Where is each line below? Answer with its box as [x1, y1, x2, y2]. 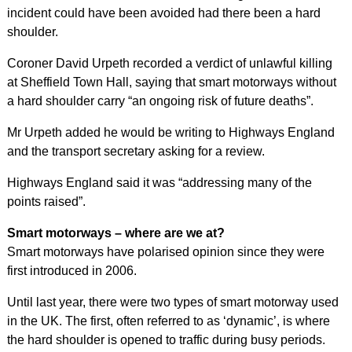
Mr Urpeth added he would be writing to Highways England [6, 126, 335, 139]
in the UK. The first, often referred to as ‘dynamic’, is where [6, 314, 330, 328]
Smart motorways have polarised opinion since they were [6, 245, 324, 258]
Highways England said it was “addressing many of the [6, 176, 312, 189]
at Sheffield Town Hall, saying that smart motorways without [6, 75, 336, 89]
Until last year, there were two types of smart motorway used [6, 295, 339, 309]
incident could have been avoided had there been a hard [6, 6, 321, 20]
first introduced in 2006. [6, 264, 137, 277]
